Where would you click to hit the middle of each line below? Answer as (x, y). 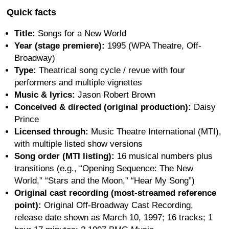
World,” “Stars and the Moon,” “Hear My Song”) (105, 180)
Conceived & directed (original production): (103, 107)
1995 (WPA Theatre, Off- (153, 45)
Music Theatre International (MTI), (155, 131)
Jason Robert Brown (115, 95)
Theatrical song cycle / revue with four (111, 70)
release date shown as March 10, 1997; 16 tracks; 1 (113, 217)
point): (28, 205)
